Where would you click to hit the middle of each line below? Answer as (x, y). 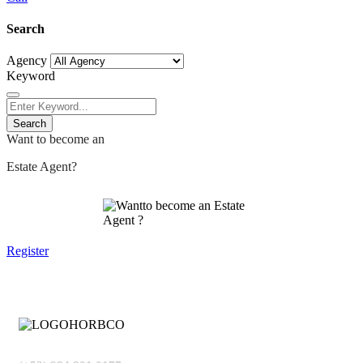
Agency (27, 61)
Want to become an (56, 139)
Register (28, 251)
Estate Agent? (42, 167)
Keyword (31, 76)
